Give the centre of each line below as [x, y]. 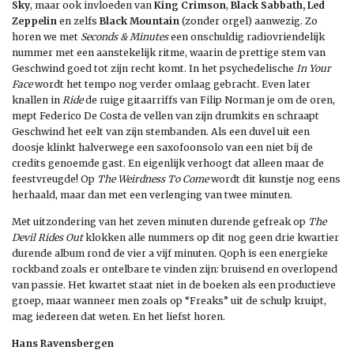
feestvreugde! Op [55, 179]
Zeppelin [34, 21]
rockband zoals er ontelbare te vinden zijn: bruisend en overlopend [175, 269]
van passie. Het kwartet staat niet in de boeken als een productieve [174, 284]
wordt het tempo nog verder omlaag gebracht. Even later [171, 84]
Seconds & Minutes [124, 36]
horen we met [46, 36]
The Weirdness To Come [153, 179]
